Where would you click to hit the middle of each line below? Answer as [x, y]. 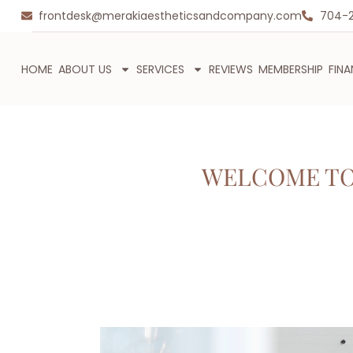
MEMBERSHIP [290, 69]
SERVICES [160, 69]
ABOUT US [85, 69]
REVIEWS [230, 69]
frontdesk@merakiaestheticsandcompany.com [171, 15]
